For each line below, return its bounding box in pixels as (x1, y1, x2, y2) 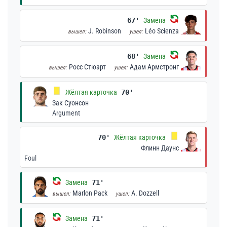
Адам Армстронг (130, 63, 179, 71)
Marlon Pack (72, 189, 107, 197)
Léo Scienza (145, 27, 179, 35)
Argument (52, 109, 80, 117)
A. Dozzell (131, 189, 159, 197)
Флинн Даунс (141, 144, 179, 152)
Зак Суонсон (52, 99, 89, 107)
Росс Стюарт (69, 63, 106, 71)
